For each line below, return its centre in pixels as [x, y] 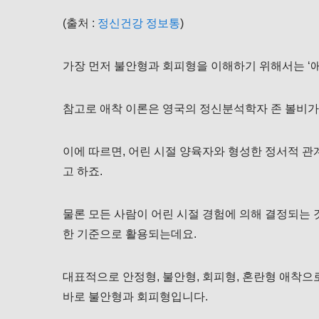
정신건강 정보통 [139, 23]
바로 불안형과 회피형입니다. [135, 296]
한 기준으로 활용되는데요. [130, 234]
